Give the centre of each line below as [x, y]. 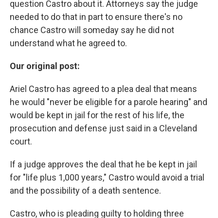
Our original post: [45, 66]
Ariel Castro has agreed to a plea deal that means [103, 89]
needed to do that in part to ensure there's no [96, 17]
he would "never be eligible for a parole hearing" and [109, 102]
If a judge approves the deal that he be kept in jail [103, 164]
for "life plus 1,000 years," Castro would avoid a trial [107, 177]
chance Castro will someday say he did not [92, 30]
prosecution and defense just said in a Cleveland [103, 128]
